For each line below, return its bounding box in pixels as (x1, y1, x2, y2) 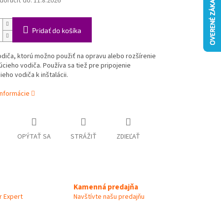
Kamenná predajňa (74, 182, 138, 193)
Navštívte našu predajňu (74, 192, 145, 202)
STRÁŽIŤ (70, 132, 97, 142)
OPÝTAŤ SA (17, 132, 51, 142)
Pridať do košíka (32, 26, 81, 35)
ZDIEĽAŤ (116, 132, 140, 142)
